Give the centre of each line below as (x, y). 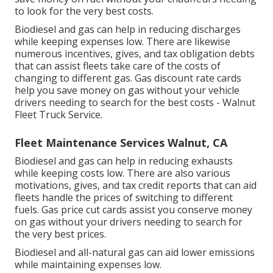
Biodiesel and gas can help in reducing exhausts (124, 161)
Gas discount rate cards (188, 78)
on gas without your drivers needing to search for (129, 222)
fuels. (28, 210)
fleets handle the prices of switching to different (124, 198)
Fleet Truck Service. (58, 115)
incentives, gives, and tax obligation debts (160, 54)
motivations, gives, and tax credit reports (108, 186)
